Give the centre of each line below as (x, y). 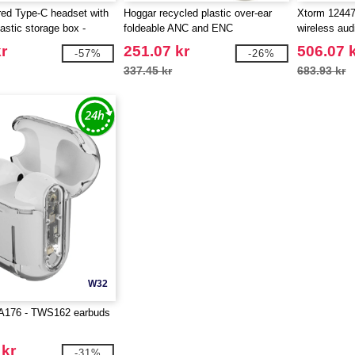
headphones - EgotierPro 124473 (198, 43)
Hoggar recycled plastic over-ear (197, 13)
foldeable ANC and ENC (178, 28)
